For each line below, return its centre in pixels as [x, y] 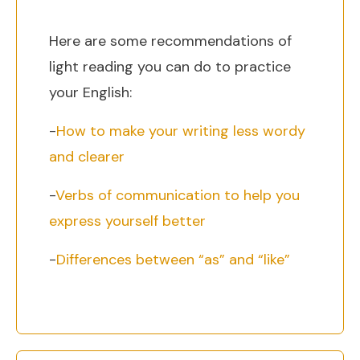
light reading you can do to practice [170, 67]
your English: [90, 92]
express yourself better [127, 221]
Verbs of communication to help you [178, 195]
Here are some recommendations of [170, 41]
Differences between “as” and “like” [173, 260]
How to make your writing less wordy [181, 131]
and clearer [87, 157]
